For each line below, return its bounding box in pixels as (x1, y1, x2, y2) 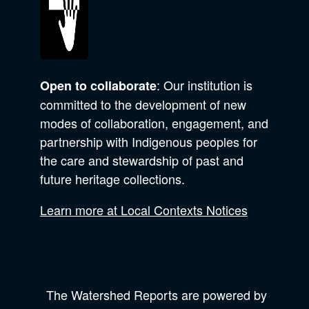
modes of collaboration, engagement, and (40, 113, 268, 132)
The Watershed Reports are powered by (42, 285, 267, 303)
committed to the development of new (40, 94, 246, 113)
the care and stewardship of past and (40, 150, 243, 169)
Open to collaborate (40, 76, 157, 94)
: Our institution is (157, 75, 252, 94)
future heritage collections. (40, 169, 185, 188)
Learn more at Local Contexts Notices (40, 200, 248, 219)
